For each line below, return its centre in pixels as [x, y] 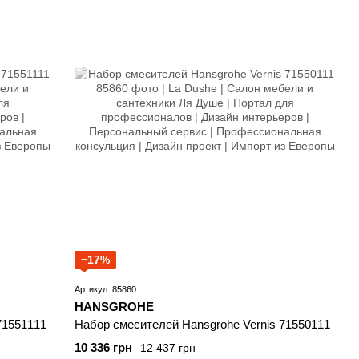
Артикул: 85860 [106, 290]
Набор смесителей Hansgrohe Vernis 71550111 [203, 325]
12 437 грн [168, 347]
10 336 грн [104, 348]
